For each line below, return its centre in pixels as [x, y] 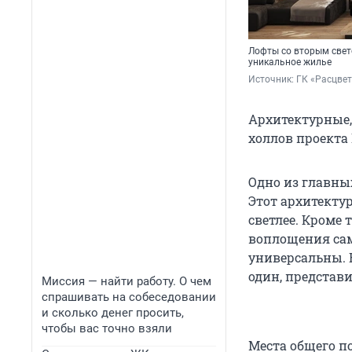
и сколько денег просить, [113, 313]
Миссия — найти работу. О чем [126, 281]
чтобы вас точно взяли [107, 328]
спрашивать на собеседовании [129, 297]
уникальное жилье [290, 62]
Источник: [272, 80]
